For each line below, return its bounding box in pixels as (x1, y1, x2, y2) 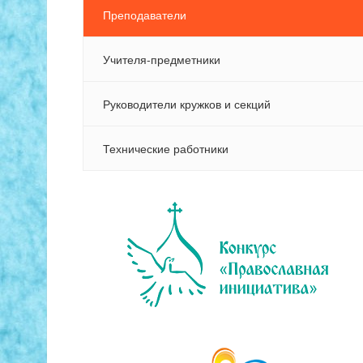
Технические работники (103, 140, 228, 157)
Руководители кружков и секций (103, 96, 271, 113)
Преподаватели (103, 6, 186, 23)
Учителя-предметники (103, 51, 220, 68)
